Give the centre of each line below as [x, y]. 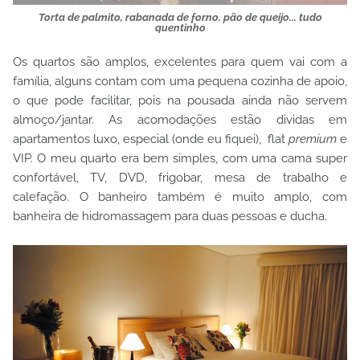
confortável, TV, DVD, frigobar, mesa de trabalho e [180, 178]
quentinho [180, 28]
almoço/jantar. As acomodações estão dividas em [180, 120]
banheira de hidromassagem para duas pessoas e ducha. [170, 216]
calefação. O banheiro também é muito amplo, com [180, 197]
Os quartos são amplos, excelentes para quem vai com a [180, 62]
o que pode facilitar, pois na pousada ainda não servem [180, 100]
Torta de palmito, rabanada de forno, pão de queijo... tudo [180, 17]
